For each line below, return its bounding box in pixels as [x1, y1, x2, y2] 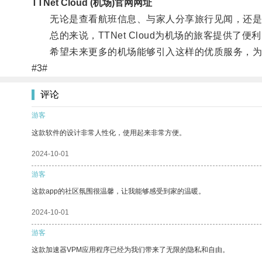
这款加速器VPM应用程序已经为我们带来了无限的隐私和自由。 [32, 245, 229, 254]
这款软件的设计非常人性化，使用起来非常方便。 [32, 128, 186, 137]
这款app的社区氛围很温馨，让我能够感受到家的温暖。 [32, 187, 205, 195]
